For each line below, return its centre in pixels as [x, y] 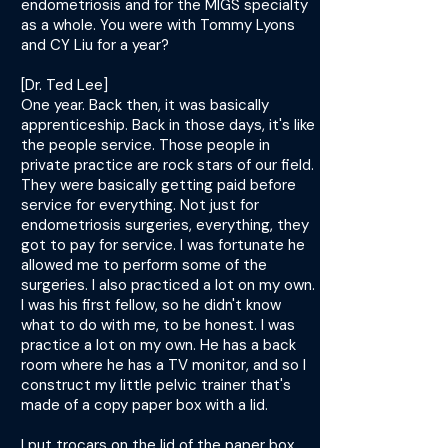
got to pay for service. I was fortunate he [163, 245]
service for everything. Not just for [140, 205]
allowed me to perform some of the [144, 265]
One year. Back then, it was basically [145, 105]
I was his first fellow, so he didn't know [151, 305]
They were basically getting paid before [158, 185]
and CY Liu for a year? [95, 45]
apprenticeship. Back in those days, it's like [168, 125]
